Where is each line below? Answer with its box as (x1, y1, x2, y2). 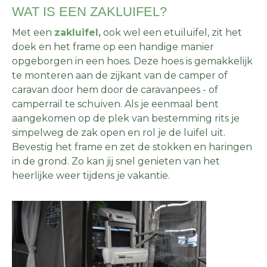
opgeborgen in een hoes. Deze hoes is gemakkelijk (12, 55, 253, 67)
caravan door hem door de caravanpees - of (12, 84, 218, 96)
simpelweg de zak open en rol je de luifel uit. (12, 127, 225, 139)
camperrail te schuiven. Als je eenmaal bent (12, 98, 219, 110)
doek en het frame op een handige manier (12, 41, 214, 53)
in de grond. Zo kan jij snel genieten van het (12, 156, 220, 167)
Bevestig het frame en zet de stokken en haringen (12, 141, 252, 153)
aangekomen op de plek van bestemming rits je (12, 113, 240, 125)
